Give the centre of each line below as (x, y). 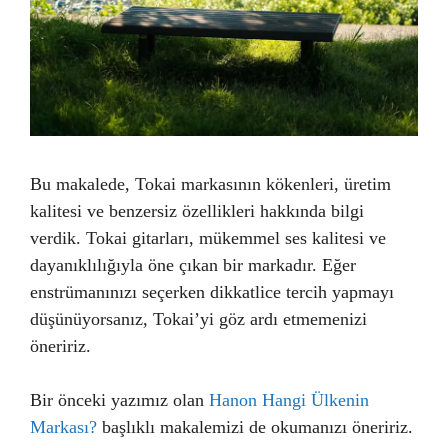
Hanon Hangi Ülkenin (289, 400)
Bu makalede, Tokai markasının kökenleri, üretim (210, 184)
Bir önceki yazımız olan (119, 400)
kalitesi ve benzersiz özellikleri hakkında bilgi (197, 211)
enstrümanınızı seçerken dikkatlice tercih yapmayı (212, 292)
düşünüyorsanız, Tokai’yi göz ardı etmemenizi (198, 319)
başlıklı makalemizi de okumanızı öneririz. (255, 427)
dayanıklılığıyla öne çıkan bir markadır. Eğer (193, 265)
